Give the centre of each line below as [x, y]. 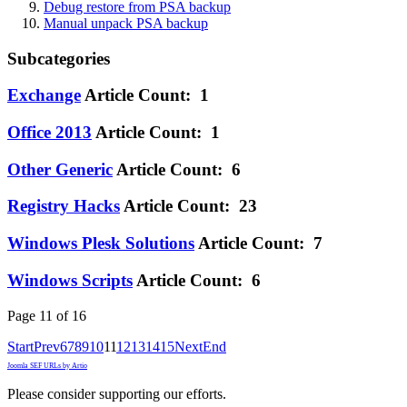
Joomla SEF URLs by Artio [47, 365]
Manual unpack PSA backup [126, 23]
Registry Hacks [64, 206]
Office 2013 [50, 132]
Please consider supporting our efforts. [117, 393]
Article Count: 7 [260, 243]
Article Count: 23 [190, 206]
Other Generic [60, 169]
